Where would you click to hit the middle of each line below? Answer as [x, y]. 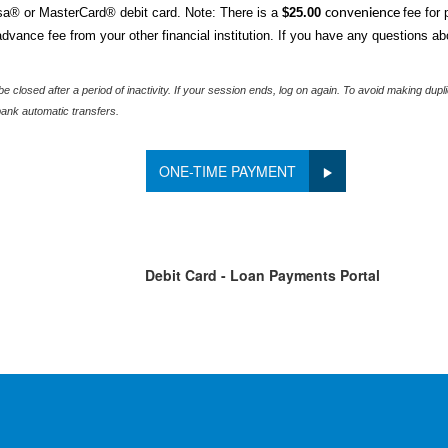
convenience [364, 13]
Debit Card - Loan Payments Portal [262, 275]
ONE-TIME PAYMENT [227, 171]
